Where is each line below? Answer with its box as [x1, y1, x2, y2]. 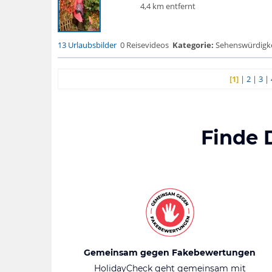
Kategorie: [172, 39, 214, 50]
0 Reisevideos [120, 39, 169, 50]
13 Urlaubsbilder [57, 39, 117, 50]
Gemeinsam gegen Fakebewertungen [84, 247, 256, 258]
